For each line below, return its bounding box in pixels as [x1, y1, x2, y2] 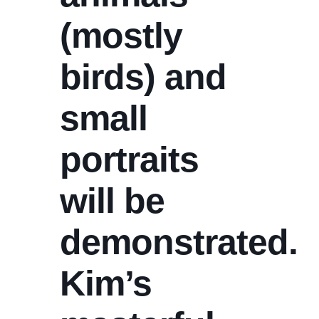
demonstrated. [60, 222, 307, 262]
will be [60, 181, 164, 221]
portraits [60, 140, 199, 179]
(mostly [60, 16, 182, 56]
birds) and [60, 57, 226, 97]
